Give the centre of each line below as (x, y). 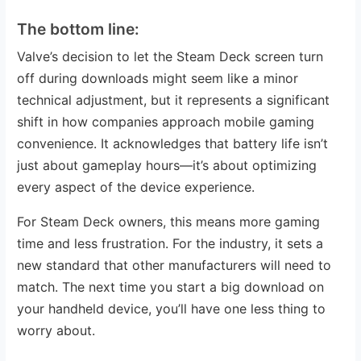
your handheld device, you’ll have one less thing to (172, 308)
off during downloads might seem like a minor (158, 78)
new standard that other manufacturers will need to (174, 265)
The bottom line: (79, 29)
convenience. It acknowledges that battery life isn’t (173, 143)
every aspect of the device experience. (136, 187)
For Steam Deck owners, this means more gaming (169, 221)
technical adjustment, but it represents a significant (174, 100)
